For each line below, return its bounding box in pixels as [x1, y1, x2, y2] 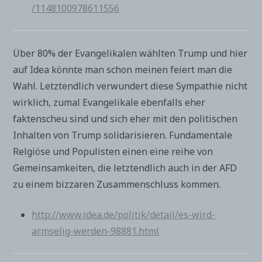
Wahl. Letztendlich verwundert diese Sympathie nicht [13, 80, 248, 92]
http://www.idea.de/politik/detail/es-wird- [32, 208, 216, 221]
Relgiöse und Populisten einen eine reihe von [13, 145, 213, 158]
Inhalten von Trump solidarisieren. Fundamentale [13, 129, 233, 142]
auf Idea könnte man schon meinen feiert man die [13, 63, 233, 76]
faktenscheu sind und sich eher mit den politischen [13, 112, 238, 125]
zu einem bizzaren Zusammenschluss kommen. [13, 178, 221, 191]
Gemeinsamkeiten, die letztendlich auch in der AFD [13, 161, 237, 174]
